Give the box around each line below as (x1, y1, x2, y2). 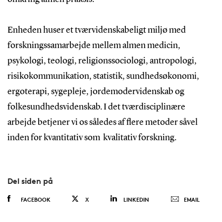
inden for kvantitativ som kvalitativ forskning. (7, 133, 179, 142)
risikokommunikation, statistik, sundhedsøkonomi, (7, 72, 199, 81)
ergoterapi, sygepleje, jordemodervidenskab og (7, 87, 184, 96)
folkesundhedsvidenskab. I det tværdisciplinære (7, 103, 185, 111)
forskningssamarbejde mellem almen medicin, (7, 41, 180, 50)
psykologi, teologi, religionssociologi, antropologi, (7, 56, 197, 65)
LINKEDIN (123, 196, 149, 203)
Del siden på (7, 176, 53, 186)
